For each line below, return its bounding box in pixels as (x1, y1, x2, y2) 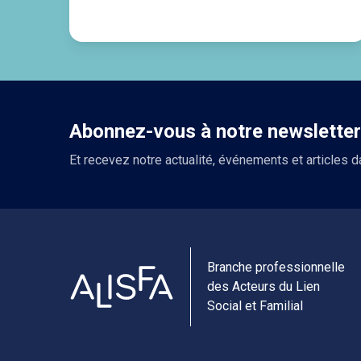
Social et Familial (207, 298, 303, 313)
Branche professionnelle (207, 259, 345, 275)
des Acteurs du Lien (207, 279, 320, 294)
